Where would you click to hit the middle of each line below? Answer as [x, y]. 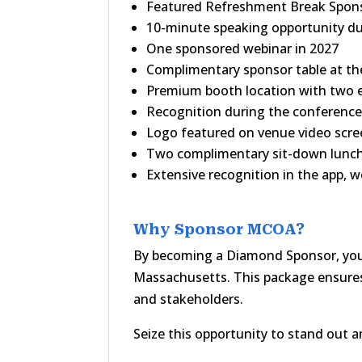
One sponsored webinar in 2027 [243, 48]
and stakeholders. [189, 299]
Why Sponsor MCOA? [219, 229]
